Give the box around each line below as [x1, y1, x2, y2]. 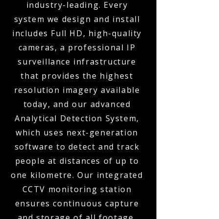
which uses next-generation [16, 127, 138, 138]
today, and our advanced [23, 99, 131, 109]
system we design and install [14, 14, 140, 24]
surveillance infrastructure [18, 56, 136, 67]
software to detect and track [14, 141, 140, 152]
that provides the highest [21, 70, 133, 81]
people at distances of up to [15, 155, 139, 166]
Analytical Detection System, [15, 113, 139, 124]
